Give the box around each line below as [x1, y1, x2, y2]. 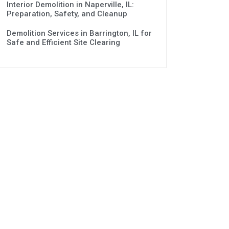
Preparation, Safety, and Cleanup [6, 9, 127, 18]
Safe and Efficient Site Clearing [6, 37, 120, 47]
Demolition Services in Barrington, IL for [6, 28, 152, 38]
